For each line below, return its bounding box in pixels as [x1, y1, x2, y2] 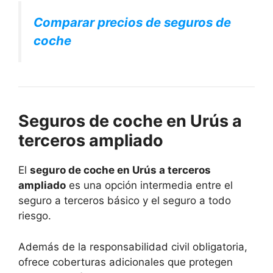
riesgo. [18, 210, 51, 222]
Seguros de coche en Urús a [18, 111, 242, 132]
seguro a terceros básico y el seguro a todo [18, 194, 231, 207]
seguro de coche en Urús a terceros [30, 164, 211, 177]
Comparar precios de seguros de [34, 15, 231, 30]
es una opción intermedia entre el [66, 179, 233, 192]
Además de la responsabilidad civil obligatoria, [18, 240, 247, 253]
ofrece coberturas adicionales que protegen [18, 255, 233, 268]
